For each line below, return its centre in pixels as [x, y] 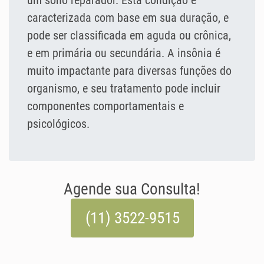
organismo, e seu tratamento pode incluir [124, 89]
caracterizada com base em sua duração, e [128, 18]
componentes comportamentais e [105, 106]
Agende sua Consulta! [132, 189]
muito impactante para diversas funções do [129, 71]
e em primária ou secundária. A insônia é [124, 53]
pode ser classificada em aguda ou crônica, [129, 36]
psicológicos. [58, 124]
